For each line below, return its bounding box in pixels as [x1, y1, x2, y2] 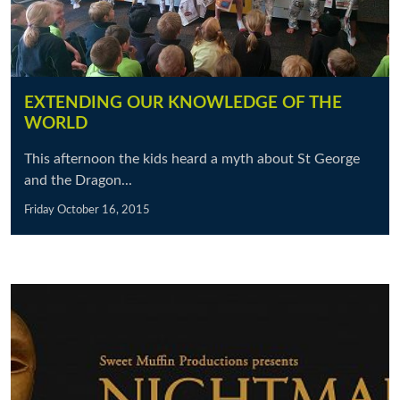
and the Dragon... [24, 173, 136, 187]
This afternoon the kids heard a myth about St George [24, 152, 360, 166]
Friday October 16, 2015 [24, 204, 150, 215]
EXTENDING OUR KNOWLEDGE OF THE [24, 95, 342, 112]
